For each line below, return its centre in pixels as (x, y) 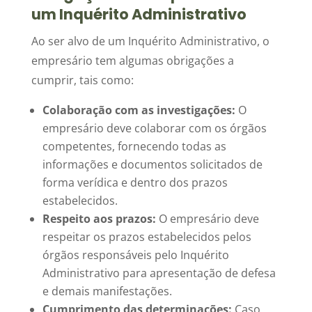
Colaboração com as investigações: (139, 110)
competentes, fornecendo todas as (134, 146)
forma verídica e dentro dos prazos (135, 182)
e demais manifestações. (107, 291)
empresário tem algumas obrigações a (132, 61)
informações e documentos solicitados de (152, 164)
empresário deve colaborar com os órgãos (154, 128)
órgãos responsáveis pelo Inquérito (135, 255)
